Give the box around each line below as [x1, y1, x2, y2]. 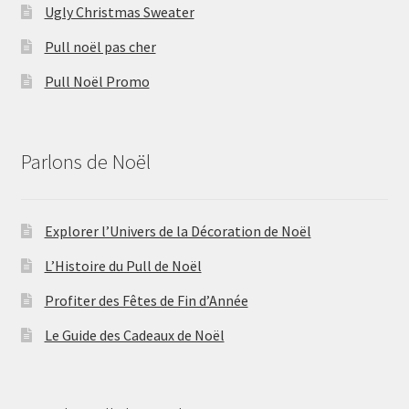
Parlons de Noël [20, 149, 151, 175]
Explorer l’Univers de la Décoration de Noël [44, 221, 311, 240]
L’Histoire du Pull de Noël [44, 256, 202, 275]
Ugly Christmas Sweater [44, 3, 194, 22]
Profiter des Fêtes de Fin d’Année [44, 290, 248, 309]
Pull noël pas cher [44, 37, 156, 57]
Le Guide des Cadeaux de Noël [44, 325, 225, 344]
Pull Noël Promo [44, 72, 150, 91]
